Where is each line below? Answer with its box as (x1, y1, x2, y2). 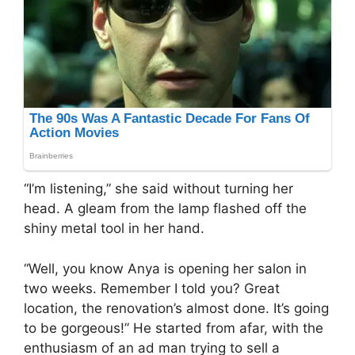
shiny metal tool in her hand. (24, 220, 204, 237)
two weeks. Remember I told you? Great (24, 280, 280, 296)
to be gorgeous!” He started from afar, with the (24, 319, 323, 336)
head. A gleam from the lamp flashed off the (24, 200, 307, 217)
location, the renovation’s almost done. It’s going (24, 300, 329, 316)
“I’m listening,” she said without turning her (24, 181, 293, 197)
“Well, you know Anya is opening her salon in (24, 260, 307, 277)
